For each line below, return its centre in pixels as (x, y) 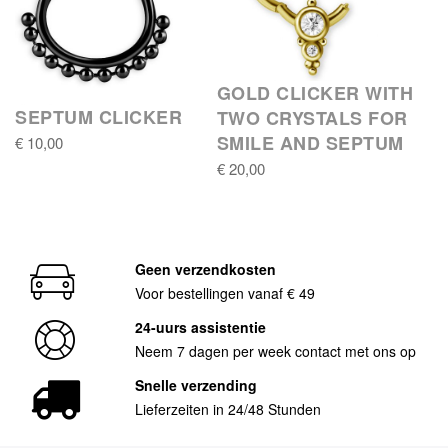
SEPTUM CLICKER (98, 116)
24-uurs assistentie (200, 326)
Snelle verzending (195, 384)
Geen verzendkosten (205, 268)
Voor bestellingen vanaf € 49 (228, 292)
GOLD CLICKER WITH (314, 92)
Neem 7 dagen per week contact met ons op (280, 350)
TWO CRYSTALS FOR (312, 117)
